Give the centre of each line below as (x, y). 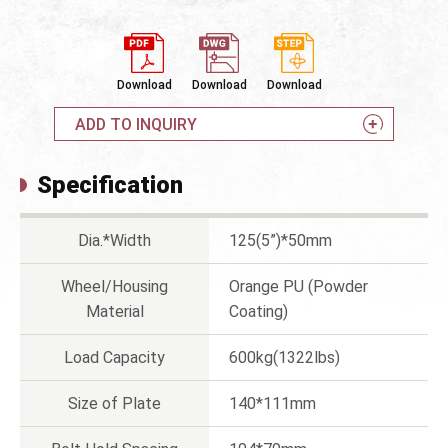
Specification (110, 185)
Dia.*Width (114, 241)
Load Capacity (114, 358)
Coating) (258, 312)
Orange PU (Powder (298, 287)
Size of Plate (114, 404)
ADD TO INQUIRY (136, 124)
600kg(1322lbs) (284, 358)
